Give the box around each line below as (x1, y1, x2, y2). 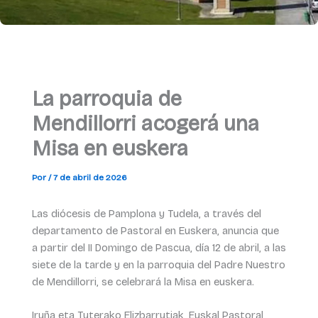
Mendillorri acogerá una (31, 111, 259, 137)
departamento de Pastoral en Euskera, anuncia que (31, 224, 279, 237)
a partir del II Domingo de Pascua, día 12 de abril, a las (31, 241, 286, 254)
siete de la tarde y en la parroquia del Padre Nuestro (31, 258, 285, 271)
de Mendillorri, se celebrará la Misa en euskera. (31, 275, 254, 288)
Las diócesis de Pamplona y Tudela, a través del (31, 207, 261, 220)
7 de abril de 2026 (53, 172, 127, 183)
